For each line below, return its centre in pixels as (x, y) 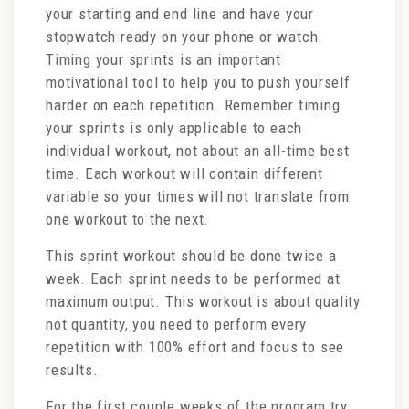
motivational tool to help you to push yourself (198, 82)
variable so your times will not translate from (198, 196)
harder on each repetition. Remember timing (193, 105)
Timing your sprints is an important (164, 59)
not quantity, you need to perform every (177, 324)
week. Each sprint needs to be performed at (193, 278)
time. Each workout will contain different (184, 173)
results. (74, 370)
